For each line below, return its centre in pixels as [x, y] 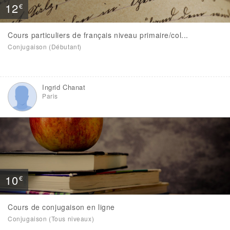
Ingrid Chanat [64, 87]
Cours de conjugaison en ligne [61, 207]
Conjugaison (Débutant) [45, 46]
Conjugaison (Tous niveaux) [51, 218]
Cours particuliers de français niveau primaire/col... [98, 35]
